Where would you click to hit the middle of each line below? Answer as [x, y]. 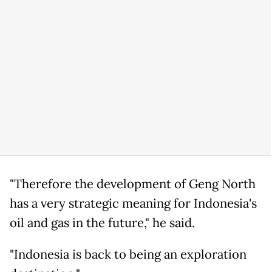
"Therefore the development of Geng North [133, 184]
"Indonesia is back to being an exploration [128, 255]
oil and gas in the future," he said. [102, 223]
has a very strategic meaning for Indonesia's [133, 204]
